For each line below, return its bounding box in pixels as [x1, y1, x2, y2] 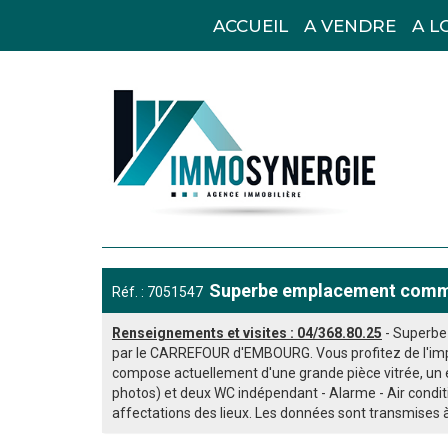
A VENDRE [303, 16, 396, 36]
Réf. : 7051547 [112, 283, 209, 300]
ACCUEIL [212, 16, 288, 36]
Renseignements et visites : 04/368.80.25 [112, 324, 382, 341]
